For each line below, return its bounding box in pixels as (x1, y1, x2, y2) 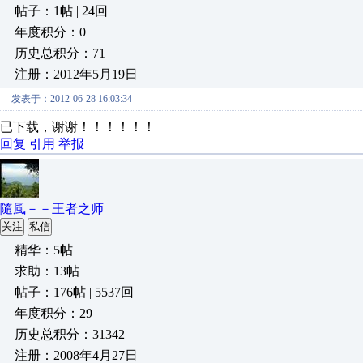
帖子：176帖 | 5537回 (15, 285, 134, 299)
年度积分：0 (15, 25, 86, 39)
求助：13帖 (15, 264, 79, 278)
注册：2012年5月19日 (15, 67, 138, 81)
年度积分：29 (15, 306, 92, 320)
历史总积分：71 (15, 46, 105, 60)
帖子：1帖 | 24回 (15, 4, 108, 18)
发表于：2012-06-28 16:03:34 (11, 93, 132, 105)
